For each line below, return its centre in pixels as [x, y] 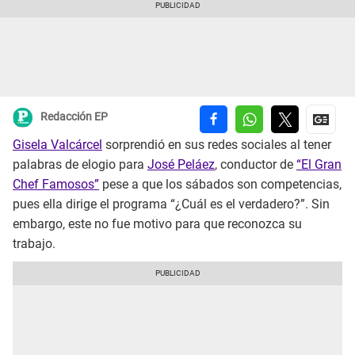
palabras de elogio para [80, 165]
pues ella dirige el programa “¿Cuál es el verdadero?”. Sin [171, 204]
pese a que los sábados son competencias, [220, 185]
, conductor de [256, 165]
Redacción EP [74, 117]
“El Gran [319, 165]
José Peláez [181, 165]
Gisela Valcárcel [57, 145]
